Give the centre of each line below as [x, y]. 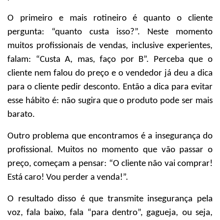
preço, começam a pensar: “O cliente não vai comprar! [110, 164]
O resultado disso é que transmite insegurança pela [110, 199]
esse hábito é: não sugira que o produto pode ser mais [110, 101]
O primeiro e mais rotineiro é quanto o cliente [110, 18]
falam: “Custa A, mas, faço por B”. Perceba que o [110, 60]
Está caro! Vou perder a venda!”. [68, 178]
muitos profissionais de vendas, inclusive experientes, [110, 46]
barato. [21, 115]
